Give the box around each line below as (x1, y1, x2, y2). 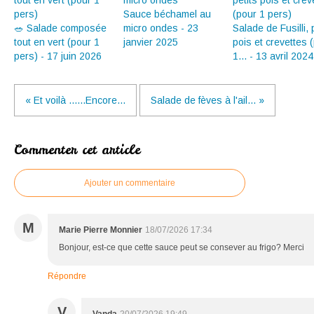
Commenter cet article (14, 141, 140, 158)
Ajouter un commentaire (84, 178, 175, 188)
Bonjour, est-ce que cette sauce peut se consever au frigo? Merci (59, 243, 304, 252)
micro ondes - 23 (123, 22, 198, 34)
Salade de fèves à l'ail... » (151, 95, 264, 106)
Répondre (48, 271, 86, 281)
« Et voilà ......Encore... (25, 95, 125, 106)
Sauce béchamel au (123, 8, 211, 20)
